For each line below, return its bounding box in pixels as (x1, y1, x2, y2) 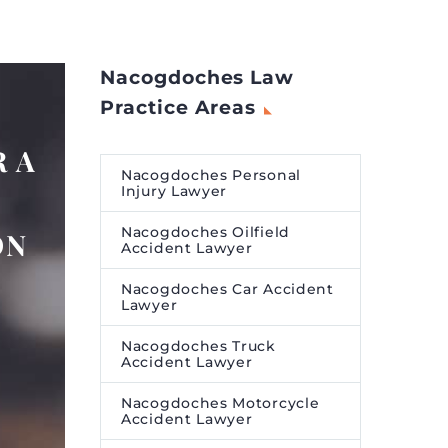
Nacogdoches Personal (121, 166, 301, 184)
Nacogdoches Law (100, 66, 295, 89)
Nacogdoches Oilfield (121, 223, 290, 241)
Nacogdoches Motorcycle (121, 394, 320, 412)
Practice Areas (100, 96, 257, 119)
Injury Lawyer (121, 182, 228, 200)
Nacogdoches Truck (121, 337, 276, 355)
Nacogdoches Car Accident (121, 280, 334, 298)
